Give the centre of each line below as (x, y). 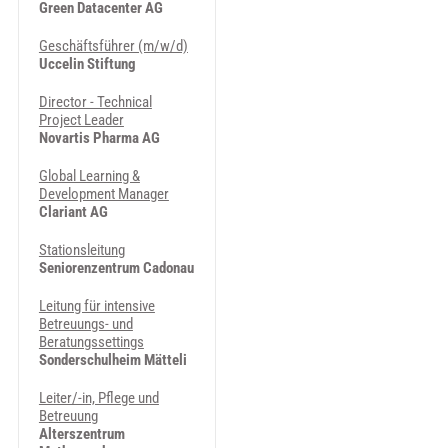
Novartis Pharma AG (99, 138)
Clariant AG (73, 212)
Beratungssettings (91, 342)
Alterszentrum (81, 434)
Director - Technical (95, 102)
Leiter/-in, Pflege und (98, 398)
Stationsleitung (81, 250)
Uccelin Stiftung (87, 64)
